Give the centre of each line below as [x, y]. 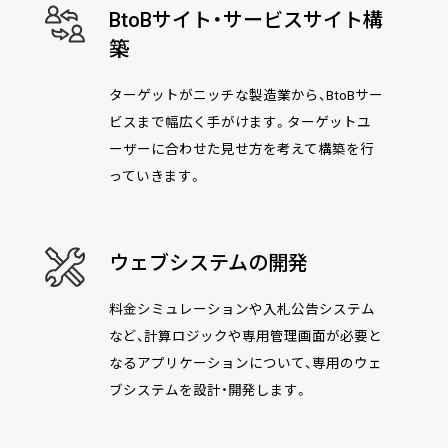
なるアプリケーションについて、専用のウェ [245, 363]
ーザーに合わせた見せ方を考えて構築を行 [241, 149]
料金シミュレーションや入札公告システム [241, 309]
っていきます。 [155, 176]
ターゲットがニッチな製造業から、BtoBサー [245, 95]
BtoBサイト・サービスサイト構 [245, 20]
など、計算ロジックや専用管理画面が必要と [245, 336]
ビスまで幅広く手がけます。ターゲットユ [239, 122]
